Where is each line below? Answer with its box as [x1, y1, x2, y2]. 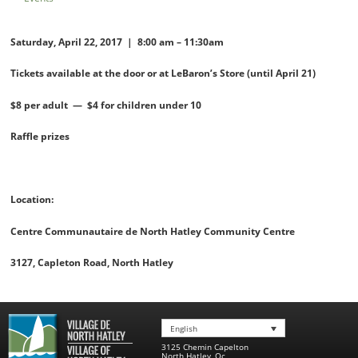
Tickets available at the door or [10, 66, 160, 81]
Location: [10, 193, 54, 207]
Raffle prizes [10, 129, 70, 144]
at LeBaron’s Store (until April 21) [159, 66, 316, 81]
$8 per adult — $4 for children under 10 [10, 97, 202, 112]
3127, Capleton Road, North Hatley [10, 256, 174, 270]
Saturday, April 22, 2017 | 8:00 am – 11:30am [10, 34, 225, 49]
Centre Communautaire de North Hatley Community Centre [10, 224, 296, 238]
